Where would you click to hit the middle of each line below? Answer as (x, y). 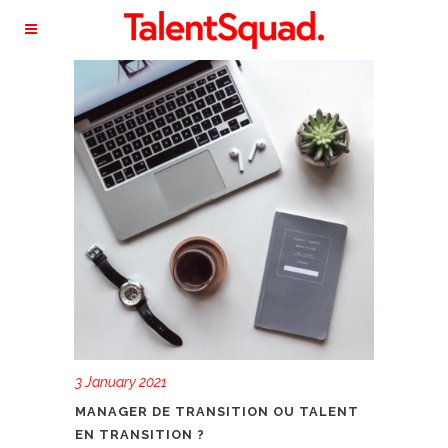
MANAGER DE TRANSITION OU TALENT (217, 411)
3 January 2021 (121, 382)
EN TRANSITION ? (140, 434)
